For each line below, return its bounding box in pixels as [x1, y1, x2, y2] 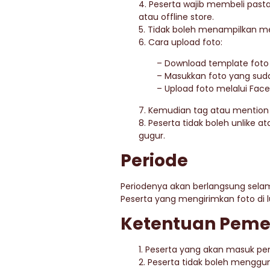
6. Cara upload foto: [139, 36, 222, 48]
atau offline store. [139, 10, 214, 23]
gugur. [139, 129, 165, 142]
